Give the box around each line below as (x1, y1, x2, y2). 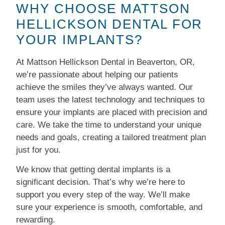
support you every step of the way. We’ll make (16, 189, 190, 199)
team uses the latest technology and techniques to (16, 94, 205, 104)
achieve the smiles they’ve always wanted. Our (16, 82, 193, 92)
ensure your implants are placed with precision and (16, 107, 207, 117)
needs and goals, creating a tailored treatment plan (16, 132, 206, 142)
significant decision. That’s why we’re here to (16, 177, 185, 187)
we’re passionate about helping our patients (16, 69, 179, 79)
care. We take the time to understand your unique (16, 120, 202, 130)
